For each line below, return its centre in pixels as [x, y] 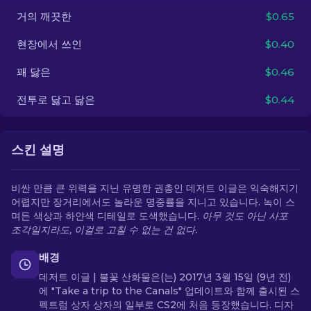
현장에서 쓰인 [49, 44]
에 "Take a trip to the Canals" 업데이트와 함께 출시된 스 [169, 291]
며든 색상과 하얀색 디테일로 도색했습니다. [107, 216]
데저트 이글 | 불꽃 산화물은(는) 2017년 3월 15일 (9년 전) [165, 277]
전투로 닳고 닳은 [56, 100]
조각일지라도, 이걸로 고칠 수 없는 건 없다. [104, 230]
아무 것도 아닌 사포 [245, 216]
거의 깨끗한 [44, 16]
